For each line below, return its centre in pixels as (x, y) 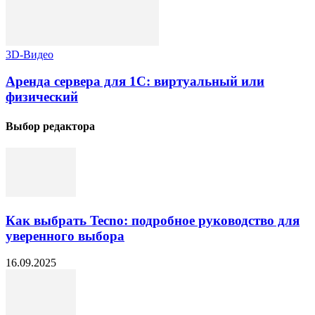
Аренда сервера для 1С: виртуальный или (135, 82)
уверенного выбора (65, 236)
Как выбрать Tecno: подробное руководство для (153, 220)
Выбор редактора (50, 126)
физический (42, 97)
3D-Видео (30, 54)
